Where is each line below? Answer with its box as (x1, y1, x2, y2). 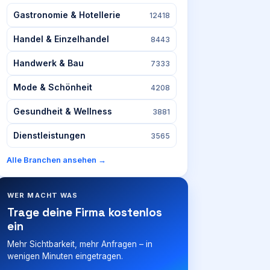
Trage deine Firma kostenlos (7, 205, 162, 220)
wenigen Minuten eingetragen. (7, 251, 123, 261)
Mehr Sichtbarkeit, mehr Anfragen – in (7, 239, 152, 249)
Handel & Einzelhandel (13, 34, 109, 44)
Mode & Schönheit (13, 82, 92, 92)
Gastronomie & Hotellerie (13, 10, 121, 20)
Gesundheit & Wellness (13, 106, 112, 116)
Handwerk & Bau (13, 58, 84, 68)
